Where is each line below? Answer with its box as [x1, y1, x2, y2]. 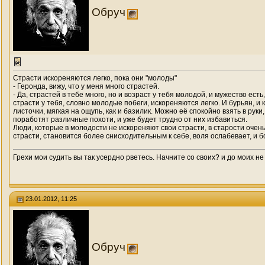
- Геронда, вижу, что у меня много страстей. [13, 82, 159, 91]
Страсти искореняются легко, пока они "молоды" [13, 74, 177, 82]
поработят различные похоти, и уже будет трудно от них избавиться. [13, 115, 247, 124]
